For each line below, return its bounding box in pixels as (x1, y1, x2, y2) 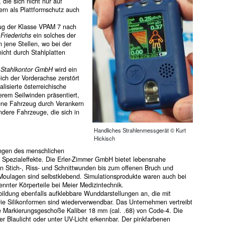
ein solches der (31, 31, 76, 40)
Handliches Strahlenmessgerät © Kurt (94, 126, 186, 135)
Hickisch (94, 134, 115, 143)
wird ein (52, 65, 77, 74)
